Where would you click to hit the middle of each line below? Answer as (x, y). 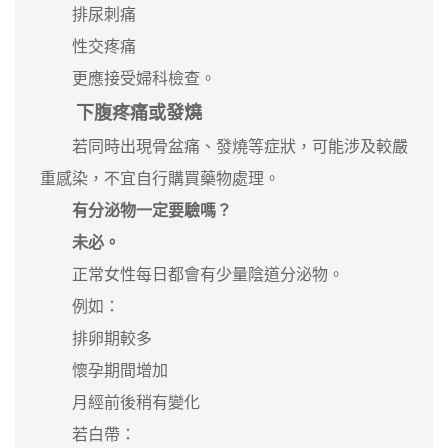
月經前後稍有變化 (120, 402)
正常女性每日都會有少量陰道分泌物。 (192, 274)
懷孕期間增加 (104, 370)
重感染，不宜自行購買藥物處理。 (160, 178)
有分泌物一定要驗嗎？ (152, 210)
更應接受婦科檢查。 (128, 78)
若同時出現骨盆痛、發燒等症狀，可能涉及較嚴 (224, 146)
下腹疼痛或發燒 (139, 112)
